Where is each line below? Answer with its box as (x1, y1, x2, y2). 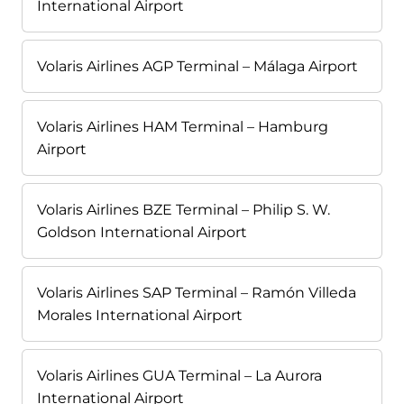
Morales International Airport (37, 307, 243, 325)
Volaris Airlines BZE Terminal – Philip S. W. (37, 201, 330, 219)
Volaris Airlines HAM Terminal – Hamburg (37, 118, 328, 136)
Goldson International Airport (37, 224, 247, 242)
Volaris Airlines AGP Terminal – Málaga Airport (37, 58, 358, 76)
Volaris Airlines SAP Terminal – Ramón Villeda (37, 284, 356, 302)
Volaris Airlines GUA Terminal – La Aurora (37, 367, 322, 385)
